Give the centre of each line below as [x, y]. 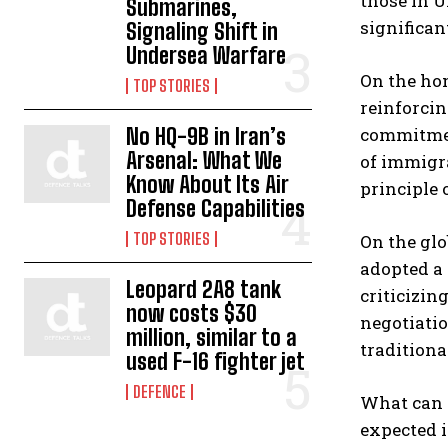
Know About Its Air [208, 184]
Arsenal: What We [204, 160]
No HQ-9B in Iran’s [206, 136]
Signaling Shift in [202, 31]
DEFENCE [160, 391]
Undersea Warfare [206, 55]
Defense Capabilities [216, 208]
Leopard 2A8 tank [204, 289]
